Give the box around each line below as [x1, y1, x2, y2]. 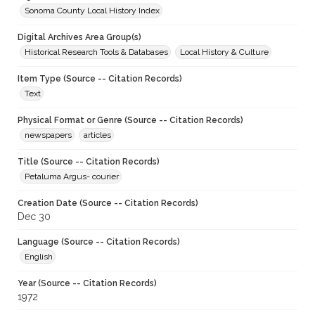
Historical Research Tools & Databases [25, 47, 168, 58]
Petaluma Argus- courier [25, 172, 119, 182]
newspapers [25, 130, 72, 141]
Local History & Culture [180, 47, 269, 58]
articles [84, 130, 111, 141]
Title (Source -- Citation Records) [18, 157, 160, 167]
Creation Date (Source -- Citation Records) [18, 198, 198, 209]
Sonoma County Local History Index [25, 6, 160, 16]
